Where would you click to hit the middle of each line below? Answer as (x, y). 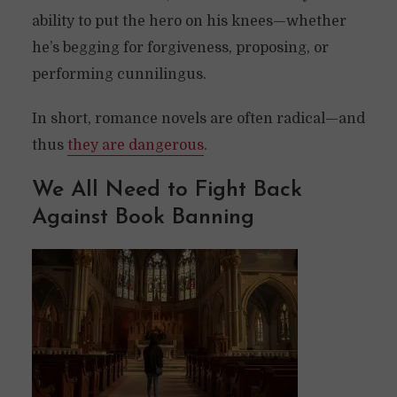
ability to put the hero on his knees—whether (189, 21)
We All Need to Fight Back (167, 190)
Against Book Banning (143, 218)
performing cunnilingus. (119, 74)
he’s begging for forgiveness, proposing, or (180, 48)
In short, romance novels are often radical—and (198, 119)
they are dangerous (135, 145)
